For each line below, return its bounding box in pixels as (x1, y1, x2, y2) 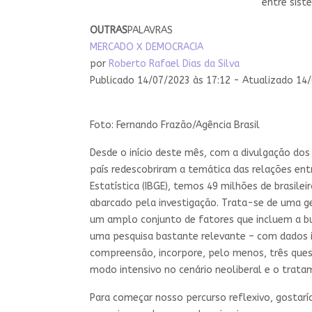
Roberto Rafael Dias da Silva (109, 57, 240, 70)
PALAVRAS (127, 24, 173, 36)
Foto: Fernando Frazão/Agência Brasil (90, 118, 260, 131)
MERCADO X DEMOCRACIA (90, 40, 203, 53)
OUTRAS (90, 24, 127, 36)
